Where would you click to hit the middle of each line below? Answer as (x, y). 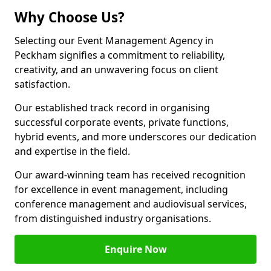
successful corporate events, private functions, (122, 122)
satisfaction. (42, 84)
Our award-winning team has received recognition (130, 175)
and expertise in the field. (72, 151)
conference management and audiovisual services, (131, 204)
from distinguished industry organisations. (113, 218)
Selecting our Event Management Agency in (114, 41)
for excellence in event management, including (121, 189)
